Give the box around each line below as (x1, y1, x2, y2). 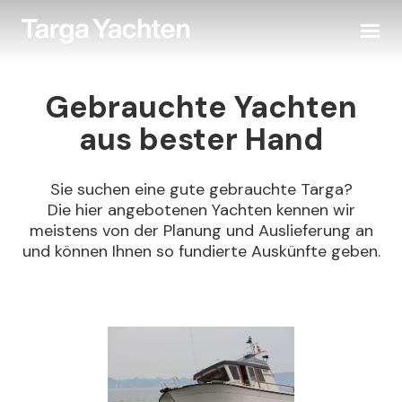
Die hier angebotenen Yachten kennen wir (47, 199, 355, 221)
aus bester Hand (79, 119, 323, 160)
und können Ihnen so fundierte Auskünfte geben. (22, 240, 380, 262)
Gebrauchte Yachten (45, 87, 357, 127)
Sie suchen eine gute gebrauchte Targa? (49, 179, 353, 200)
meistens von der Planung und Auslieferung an (29, 220, 373, 241)
